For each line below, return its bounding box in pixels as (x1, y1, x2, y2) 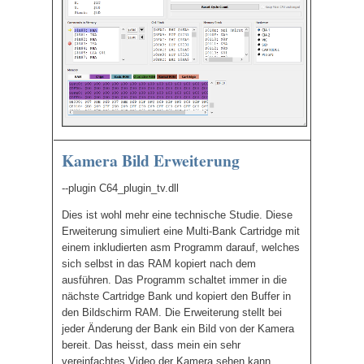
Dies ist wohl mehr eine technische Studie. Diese (62, 209, 292, 221)
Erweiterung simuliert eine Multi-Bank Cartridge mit (62, 225, 300, 237)
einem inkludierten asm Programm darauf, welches (62, 241, 300, 253)
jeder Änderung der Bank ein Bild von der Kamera (62, 323, 294, 335)
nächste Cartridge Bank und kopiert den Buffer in (62, 290, 291, 302)
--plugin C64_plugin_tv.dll (62, 182, 179, 194)
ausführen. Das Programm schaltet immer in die (62, 274, 287, 286)
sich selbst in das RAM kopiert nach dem (62, 258, 256, 270)
